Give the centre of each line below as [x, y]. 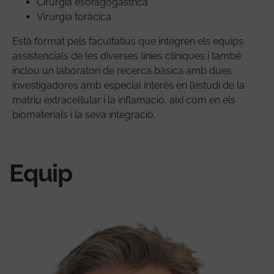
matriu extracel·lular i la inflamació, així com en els [124, 100]
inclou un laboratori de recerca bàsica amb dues [122, 70]
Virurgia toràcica [74, 17]
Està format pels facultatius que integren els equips [128, 41]
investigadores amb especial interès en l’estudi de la [128, 85]
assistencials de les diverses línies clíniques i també [127, 56]
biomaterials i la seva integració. [84, 114]
